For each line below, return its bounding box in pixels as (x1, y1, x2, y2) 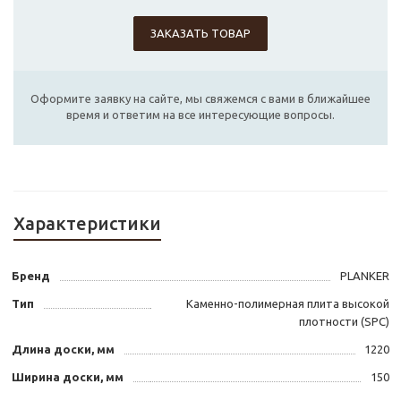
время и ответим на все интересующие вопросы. (66, 108, 335, 122)
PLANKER (340, 269, 389, 283)
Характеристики (13, 213, 161, 235)
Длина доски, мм (12, 343, 115, 356)
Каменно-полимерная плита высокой (186, 297, 389, 311)
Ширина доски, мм (12, 371, 124, 384)
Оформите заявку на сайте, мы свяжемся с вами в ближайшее (30, 92, 371, 106)
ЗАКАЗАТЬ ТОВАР (150, 27, 251, 40)
